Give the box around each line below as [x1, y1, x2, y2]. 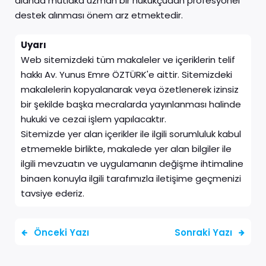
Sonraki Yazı [175, 226, 232, 239]
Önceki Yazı [34, 226, 89, 239]
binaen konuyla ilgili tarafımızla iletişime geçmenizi [21, 172, 241, 185]
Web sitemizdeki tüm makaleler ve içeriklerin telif [21, 53, 235, 66]
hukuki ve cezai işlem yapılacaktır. [21, 113, 169, 125]
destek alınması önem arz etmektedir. [15, 9, 183, 21]
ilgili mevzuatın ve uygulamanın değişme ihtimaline [21, 157, 243, 170]
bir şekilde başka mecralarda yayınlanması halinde [21, 98, 241, 110]
